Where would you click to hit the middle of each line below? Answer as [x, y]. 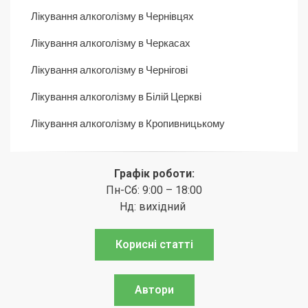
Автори [154, 289]
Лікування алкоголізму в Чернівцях [112, 15]
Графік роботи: [154, 173]
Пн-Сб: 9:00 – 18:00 [154, 190]
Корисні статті [154, 244]
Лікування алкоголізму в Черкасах [111, 42]
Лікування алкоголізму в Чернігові [109, 69]
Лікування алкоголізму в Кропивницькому [128, 123]
